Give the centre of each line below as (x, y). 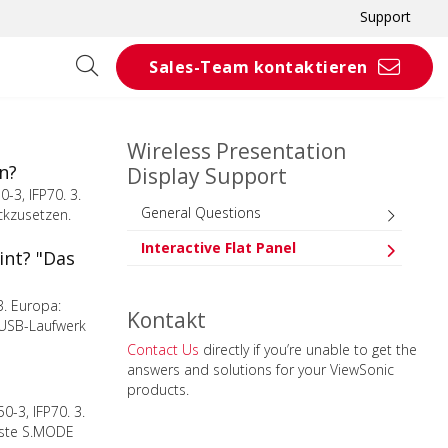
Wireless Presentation (236, 151)
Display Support (207, 176)
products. (158, 389)
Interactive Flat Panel (218, 247)
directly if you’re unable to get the (308, 349)
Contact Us (163, 349)
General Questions (201, 212)
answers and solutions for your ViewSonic (260, 369)
